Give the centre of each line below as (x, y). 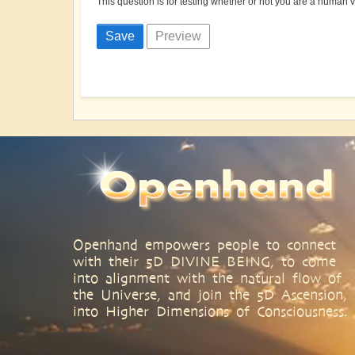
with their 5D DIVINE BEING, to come (204, 261)
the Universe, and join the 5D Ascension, (210, 295)
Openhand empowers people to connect (204, 245)
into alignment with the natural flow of (207, 278)
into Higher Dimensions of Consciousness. (210, 311)
